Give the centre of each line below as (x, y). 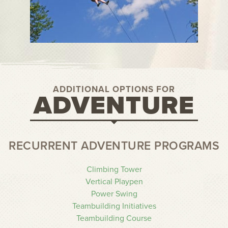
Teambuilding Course (114, 218)
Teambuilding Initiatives (114, 206)
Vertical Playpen (114, 182)
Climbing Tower (114, 169)
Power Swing (114, 194)
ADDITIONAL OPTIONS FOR (114, 89)
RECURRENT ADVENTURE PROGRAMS (114, 146)
